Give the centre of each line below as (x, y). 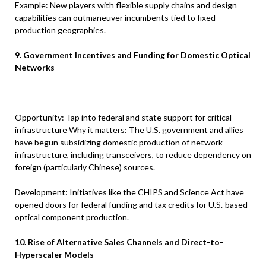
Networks (35, 68)
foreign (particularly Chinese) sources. (85, 167)
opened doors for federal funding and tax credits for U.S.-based (131, 205)
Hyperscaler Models (54, 255)
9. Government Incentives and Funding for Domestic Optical (133, 55)
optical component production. (72, 217)
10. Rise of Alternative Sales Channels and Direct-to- (119, 242)
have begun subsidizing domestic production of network (119, 142)
